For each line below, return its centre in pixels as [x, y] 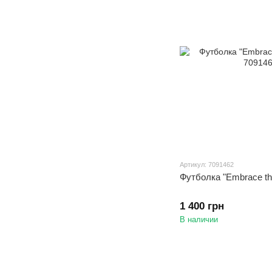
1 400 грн [202, 206]
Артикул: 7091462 [207, 165]
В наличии [199, 220]
